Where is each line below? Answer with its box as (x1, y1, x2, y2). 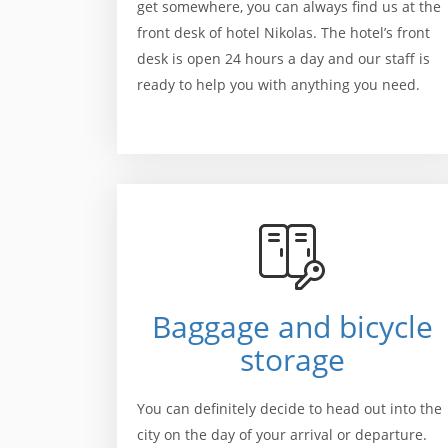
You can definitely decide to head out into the (137, 399, 442, 418)
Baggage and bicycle (151, 306, 433, 347)
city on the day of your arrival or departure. (137, 425, 427, 444)
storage (239, 339, 345, 380)
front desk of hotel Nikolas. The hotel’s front (137, 23, 430, 42)
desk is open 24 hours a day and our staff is (137, 49, 430, 68)
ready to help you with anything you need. (137, 75, 424, 94)
